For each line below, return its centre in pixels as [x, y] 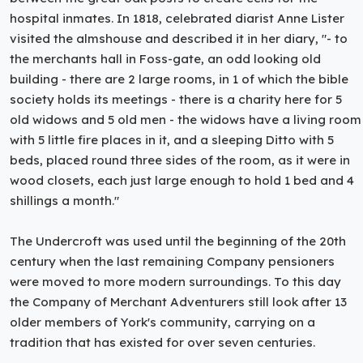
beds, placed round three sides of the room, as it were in [180, 160]
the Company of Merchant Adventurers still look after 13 [178, 301]
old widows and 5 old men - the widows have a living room [186, 119]
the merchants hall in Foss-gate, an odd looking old [165, 58]
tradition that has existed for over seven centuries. [162, 342]
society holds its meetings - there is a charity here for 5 [176, 99]
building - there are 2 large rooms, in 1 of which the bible [179, 79]
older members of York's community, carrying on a [162, 322]
